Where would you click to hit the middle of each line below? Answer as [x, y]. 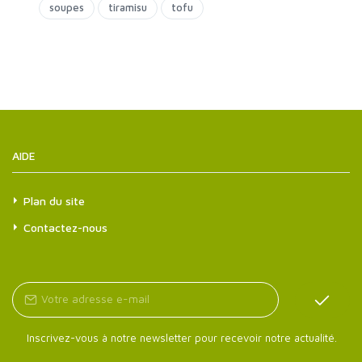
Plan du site [54, 201]
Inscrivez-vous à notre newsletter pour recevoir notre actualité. [182, 338]
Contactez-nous [65, 227]
